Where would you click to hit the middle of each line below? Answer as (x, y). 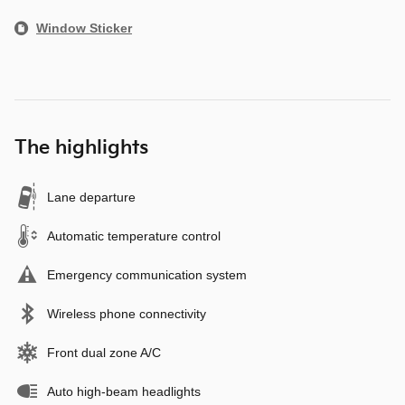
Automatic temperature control (134, 236)
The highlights (81, 148)
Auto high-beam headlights (124, 392)
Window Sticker (84, 28)
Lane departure (91, 198)
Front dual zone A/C (104, 353)
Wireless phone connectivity (127, 314)
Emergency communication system (147, 275)
